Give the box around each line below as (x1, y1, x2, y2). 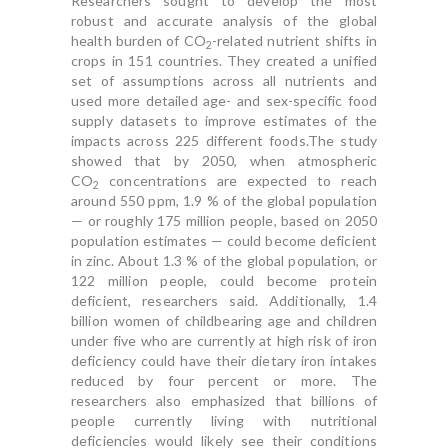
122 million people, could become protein (71, 272, 377, 289)
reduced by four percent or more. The (71, 372, 377, 389)
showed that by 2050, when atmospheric (71, 152, 377, 169)
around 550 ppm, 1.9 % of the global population (71, 192, 377, 209)
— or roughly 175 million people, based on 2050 (71, 212, 377, 229)
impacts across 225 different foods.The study (71, 132, 377, 149)
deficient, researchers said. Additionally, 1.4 (71, 292, 377, 309)
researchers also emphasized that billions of (71, 392, 377, 409)
